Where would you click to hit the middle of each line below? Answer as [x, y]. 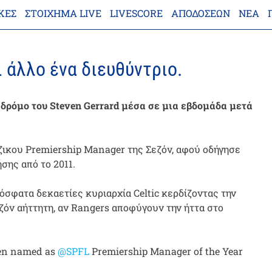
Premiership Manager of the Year [166, 251]
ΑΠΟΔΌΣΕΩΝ [201, 13]
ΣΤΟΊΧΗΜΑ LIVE [63, 13]
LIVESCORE [136, 13]
